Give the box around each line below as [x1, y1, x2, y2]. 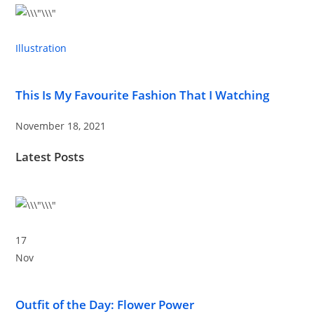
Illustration [15, 41, 67, 55]
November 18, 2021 [15, 119, 107, 132]
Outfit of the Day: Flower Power [15, 296, 195, 313]
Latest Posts [15, 149, 85, 165]
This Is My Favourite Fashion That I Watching [15, 87, 270, 103]
